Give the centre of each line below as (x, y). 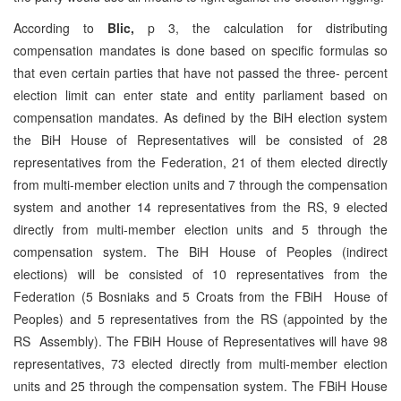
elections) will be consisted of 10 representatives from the (200, 273)
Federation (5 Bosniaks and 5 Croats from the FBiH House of (200, 296)
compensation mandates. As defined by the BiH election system (200, 117)
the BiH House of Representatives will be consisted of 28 (200, 139)
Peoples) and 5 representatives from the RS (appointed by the (200, 318)
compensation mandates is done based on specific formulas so (200, 50)
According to (60, 27)
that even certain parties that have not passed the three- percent (200, 72)
